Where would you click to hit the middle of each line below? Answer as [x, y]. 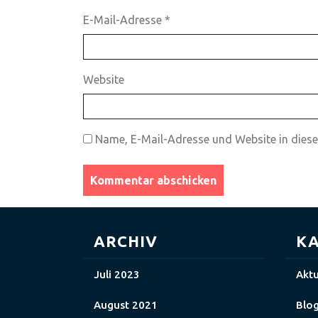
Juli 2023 [117, 274]
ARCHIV [126, 241]
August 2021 [126, 305]
